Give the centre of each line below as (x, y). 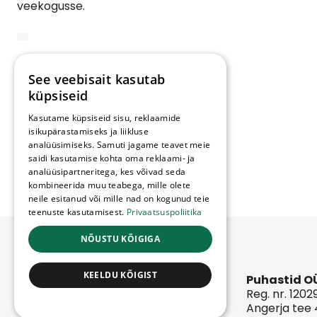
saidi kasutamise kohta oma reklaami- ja (112, 158)
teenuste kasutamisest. (77, 212)
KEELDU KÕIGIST (120, 275)
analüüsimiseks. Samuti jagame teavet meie (120, 145)
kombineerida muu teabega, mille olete (110, 185)
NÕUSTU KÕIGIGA (120, 239)
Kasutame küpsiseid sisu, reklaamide (105, 118)
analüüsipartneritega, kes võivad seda (107, 172)
